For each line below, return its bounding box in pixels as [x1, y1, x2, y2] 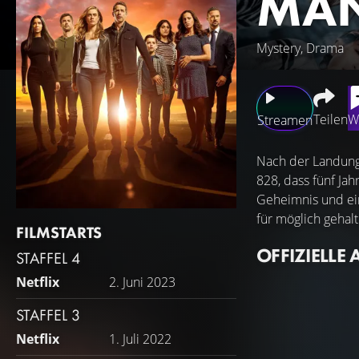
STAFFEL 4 [16, 248, 80, 268]
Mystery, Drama [256, 39, 344, 57]
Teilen [313, 111, 348, 128]
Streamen [257, 111, 313, 129]
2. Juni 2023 [109, 273, 175, 291]
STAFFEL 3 [16, 305, 80, 325]
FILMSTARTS [16, 222, 102, 243]
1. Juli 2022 [109, 330, 171, 348]
